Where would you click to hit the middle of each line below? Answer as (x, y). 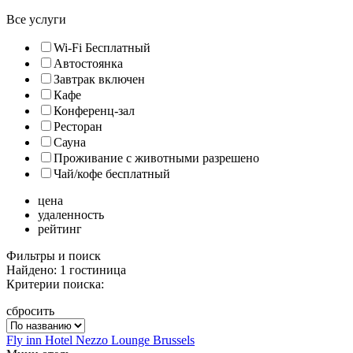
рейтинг (60, 229)
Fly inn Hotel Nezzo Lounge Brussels (100, 340)
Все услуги (36, 19)
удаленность (71, 214)
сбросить (30, 310)
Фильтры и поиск (54, 255)
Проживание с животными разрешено (156, 158)
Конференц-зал (94, 110)
